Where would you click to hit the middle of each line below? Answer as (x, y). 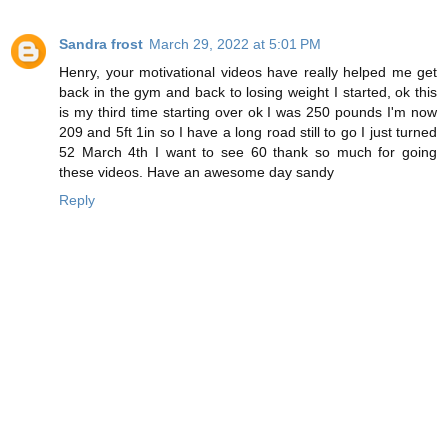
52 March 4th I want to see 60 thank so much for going (248, 152)
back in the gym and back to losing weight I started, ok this (248, 92)
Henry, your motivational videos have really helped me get (248, 72)
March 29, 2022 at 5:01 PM (235, 44)
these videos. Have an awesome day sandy (196, 172)
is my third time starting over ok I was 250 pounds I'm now (248, 112)
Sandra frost (101, 44)
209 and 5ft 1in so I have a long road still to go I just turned (248, 132)
